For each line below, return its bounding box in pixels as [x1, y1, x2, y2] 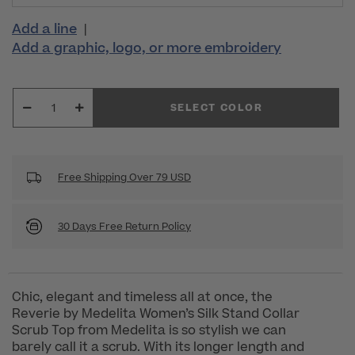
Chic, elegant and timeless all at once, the [12, 288, 273, 307]
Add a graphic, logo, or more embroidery [12, 39, 281, 59]
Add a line [12, 20, 77, 40]
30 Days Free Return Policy [58, 219, 191, 234]
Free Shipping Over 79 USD [58, 170, 191, 185]
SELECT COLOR [170, 101, 263, 116]
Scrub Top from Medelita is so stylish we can [12, 322, 286, 340]
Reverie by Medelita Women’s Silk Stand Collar [12, 305, 300, 323]
